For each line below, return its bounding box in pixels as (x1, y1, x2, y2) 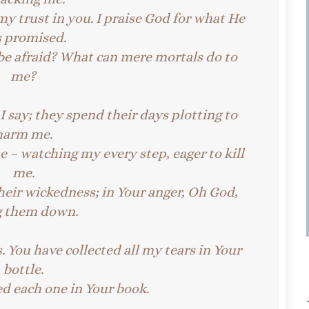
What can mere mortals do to (59, 48, 238, 65)
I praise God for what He (95, 10, 245, 26)
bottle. (3, 261, 43, 277)
